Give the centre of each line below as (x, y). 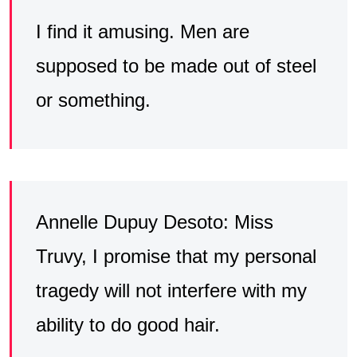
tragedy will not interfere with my (171, 290)
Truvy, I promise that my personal (176, 256)
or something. (93, 100)
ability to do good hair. (128, 324)
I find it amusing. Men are (143, 31)
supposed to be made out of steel (176, 65)
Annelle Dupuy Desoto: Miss (155, 222)
